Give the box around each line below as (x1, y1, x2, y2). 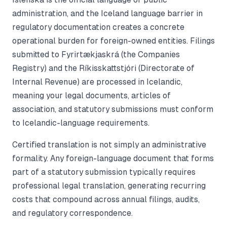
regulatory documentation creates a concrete (12, 23, 184, 32)
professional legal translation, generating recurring (12, 181, 206, 191)
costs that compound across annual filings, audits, (12, 195, 200, 204)
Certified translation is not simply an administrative (12, 140, 206, 149)
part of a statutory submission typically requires (12, 168, 196, 177)
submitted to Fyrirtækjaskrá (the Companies (12, 50, 180, 59)
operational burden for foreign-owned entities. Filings (12, 36, 215, 46)
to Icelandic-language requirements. (12, 119, 149, 128)
